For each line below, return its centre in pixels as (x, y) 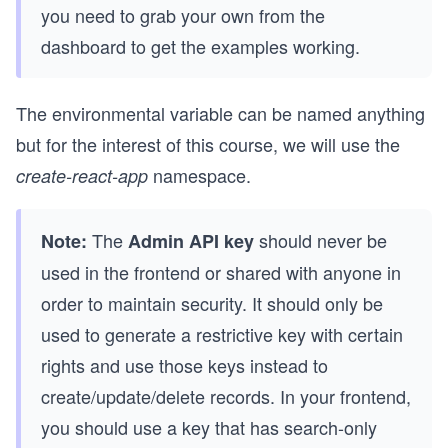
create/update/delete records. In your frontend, (226, 395)
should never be (320, 239)
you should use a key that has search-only (209, 426)
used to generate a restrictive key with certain (222, 333)
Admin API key (191, 240)
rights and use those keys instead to (184, 364)
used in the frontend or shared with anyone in (221, 271)
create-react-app (82, 175)
